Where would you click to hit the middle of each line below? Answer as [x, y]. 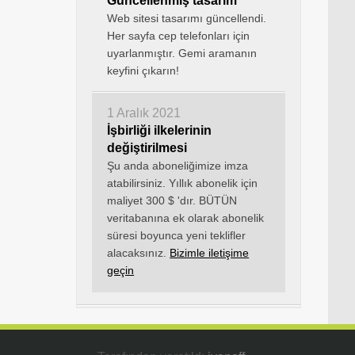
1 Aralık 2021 [144, 113]
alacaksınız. [139, 253]
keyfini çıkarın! [143, 71]
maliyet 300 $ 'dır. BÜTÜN [172, 200]
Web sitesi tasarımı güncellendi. [187, 18]
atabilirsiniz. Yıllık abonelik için [183, 183]
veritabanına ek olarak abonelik [186, 218]
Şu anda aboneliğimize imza [178, 166]
